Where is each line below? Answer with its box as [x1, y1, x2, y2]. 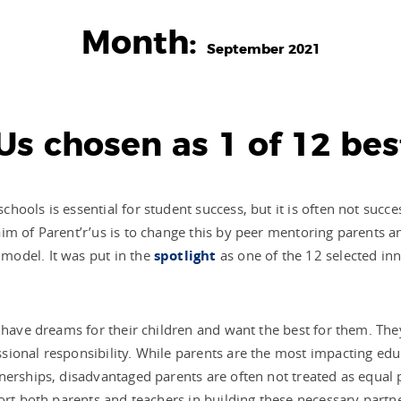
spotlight [153, 246, 217, 265]
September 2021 [206, 43, 320, 56]
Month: [81, 28, 207, 60]
